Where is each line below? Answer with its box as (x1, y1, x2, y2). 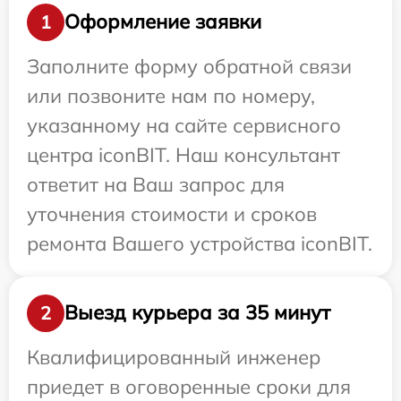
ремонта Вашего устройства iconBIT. (27, 230, 372, 256)
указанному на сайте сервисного (27, 112, 341, 138)
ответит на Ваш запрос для (27, 171, 285, 197)
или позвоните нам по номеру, (27, 82, 315, 108)
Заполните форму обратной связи (27, 53, 352, 79)
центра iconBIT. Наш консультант (27, 141, 340, 167)
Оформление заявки (64, 9, 261, 35)
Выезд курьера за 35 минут (64, 300, 330, 326)
